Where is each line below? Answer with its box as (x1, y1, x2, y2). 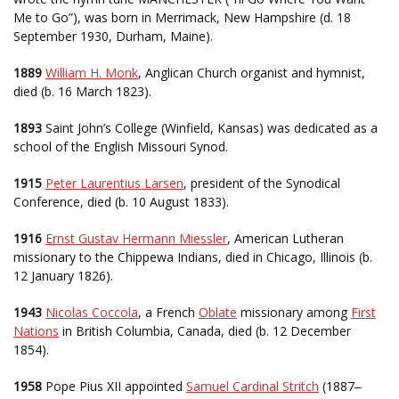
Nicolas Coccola (45, 304, 138, 321)
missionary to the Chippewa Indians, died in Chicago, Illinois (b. (13, 248, 372, 265)
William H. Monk (45, 64, 138, 81)
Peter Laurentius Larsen (45, 175, 183, 191)
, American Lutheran (227, 230, 344, 247)
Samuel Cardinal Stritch (186, 378, 319, 395)
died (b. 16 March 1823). (13, 83, 151, 100)
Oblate (199, 304, 237, 321)
